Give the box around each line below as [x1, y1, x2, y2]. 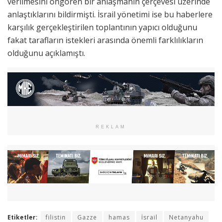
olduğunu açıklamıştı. [7, 48, 85, 59]
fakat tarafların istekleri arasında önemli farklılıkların [7, 35, 203, 46]
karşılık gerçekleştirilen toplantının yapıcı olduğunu [7, 22, 197, 33]
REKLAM [96, 124, 126, 129]
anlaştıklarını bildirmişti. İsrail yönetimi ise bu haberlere [7, 9, 213, 20]
